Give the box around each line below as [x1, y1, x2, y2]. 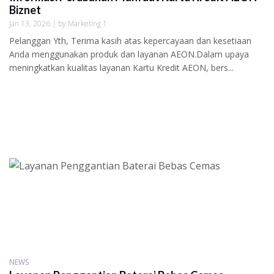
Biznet [9, 2, 41, 17]
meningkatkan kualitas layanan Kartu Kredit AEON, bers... [9, 61, 234, 73]
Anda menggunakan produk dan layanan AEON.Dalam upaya [9, 48, 249, 60]
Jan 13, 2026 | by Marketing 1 [9, 18, 107, 29]
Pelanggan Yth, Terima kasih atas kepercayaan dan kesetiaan [9, 34, 251, 46]
